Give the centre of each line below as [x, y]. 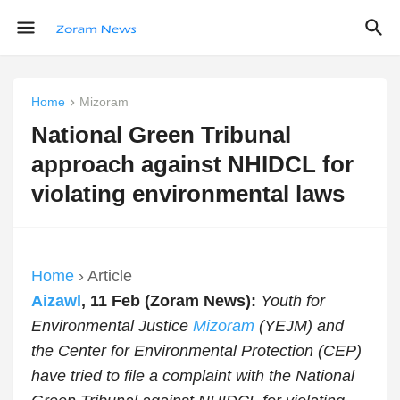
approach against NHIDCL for [192, 165]
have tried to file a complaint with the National [193, 376]
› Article [103, 276]
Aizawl [56, 301]
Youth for [293, 301]
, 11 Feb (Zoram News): [171, 301]
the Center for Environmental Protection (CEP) [196, 351]
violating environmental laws [188, 194]
